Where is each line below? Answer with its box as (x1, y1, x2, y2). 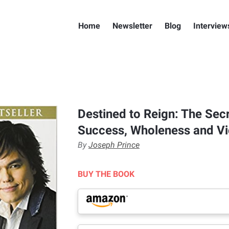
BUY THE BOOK (78, 169, 134, 179)
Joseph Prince (88, 140, 140, 150)
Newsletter (112, 21, 152, 31)
